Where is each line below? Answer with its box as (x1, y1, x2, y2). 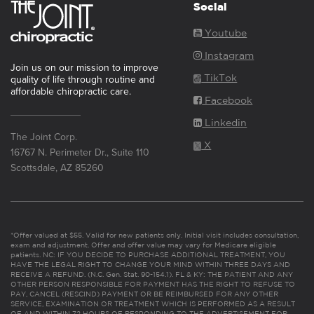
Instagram (202, 50, 254, 61)
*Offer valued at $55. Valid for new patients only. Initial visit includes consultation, (11, 231, 299, 239)
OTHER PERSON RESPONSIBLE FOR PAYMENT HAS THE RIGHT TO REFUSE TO (11, 280, 295, 288)
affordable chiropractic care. (11, 86, 131, 97)
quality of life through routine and (11, 74, 155, 86)
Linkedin (202, 117, 247, 128)
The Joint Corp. (11, 131, 77, 143)
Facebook (202, 95, 253, 106)
